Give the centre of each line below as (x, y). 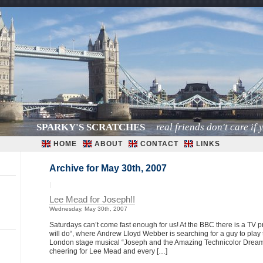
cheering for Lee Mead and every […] (108, 251)
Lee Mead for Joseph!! (92, 200)
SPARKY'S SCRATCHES (91, 127)
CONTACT (159, 144)
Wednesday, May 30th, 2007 (88, 209)
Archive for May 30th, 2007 (108, 168)
